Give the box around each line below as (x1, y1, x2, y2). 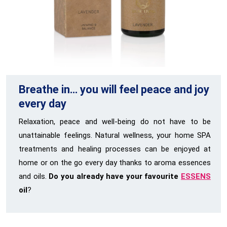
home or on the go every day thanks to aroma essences (19, 158, 211, 168)
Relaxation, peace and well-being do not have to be (19, 117, 211, 127)
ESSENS (181, 172, 211, 181)
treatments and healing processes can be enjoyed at (19, 144, 211, 154)
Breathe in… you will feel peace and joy (19, 83, 209, 96)
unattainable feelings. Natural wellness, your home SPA (19, 131, 211, 140)
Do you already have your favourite (49, 172, 181, 181)
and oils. (19, 172, 49, 181)
